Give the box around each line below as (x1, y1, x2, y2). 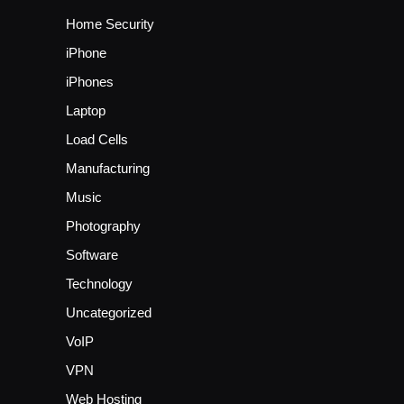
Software (66, 247, 118, 263)
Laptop (66, 103, 106, 119)
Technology (66, 276, 133, 292)
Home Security (66, 16, 154, 32)
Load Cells (66, 132, 128, 148)
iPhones (66, 74, 114, 90)
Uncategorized (66, 305, 151, 321)
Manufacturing (66, 161, 150, 177)
